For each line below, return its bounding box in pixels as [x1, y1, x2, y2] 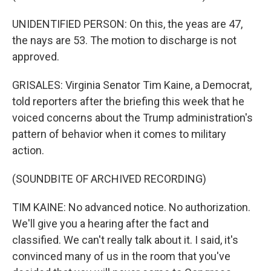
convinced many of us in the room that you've [12, 250, 230, 263]
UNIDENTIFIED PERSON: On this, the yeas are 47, [12, 18, 243, 30]
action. [12, 144, 44, 157]
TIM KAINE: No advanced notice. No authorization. [12, 201, 250, 214]
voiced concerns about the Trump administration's [12, 111, 253, 124]
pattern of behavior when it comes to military [12, 128, 226, 140]
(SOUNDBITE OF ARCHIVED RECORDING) [12, 172, 206, 185]
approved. [12, 50, 59, 63]
